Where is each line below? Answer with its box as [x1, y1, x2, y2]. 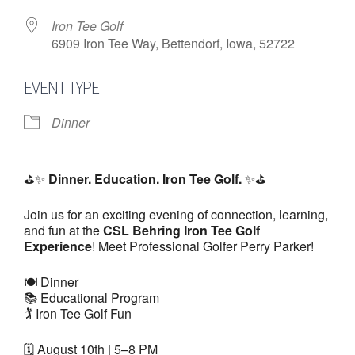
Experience [24, 236, 92, 255]
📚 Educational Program [24, 288, 159, 307]
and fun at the [24, 220, 103, 239]
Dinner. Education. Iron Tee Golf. [48, 169, 242, 188]
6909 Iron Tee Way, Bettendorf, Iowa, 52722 [52, 33, 295, 52]
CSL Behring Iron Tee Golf [103, 220, 260, 239]
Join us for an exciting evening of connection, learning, [24, 204, 328, 223]
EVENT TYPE [24, 75, 99, 98]
